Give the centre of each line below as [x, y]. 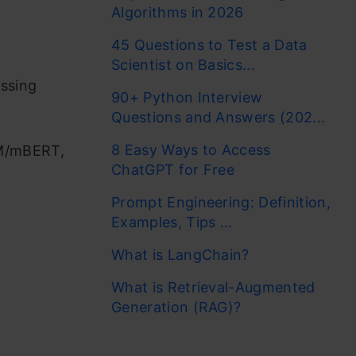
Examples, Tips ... [172, 222]
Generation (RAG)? [176, 307]
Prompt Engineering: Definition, [221, 202]
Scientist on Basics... [184, 65]
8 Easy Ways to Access [191, 150]
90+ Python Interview [187, 97]
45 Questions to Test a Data [209, 45]
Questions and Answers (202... [219, 117]
